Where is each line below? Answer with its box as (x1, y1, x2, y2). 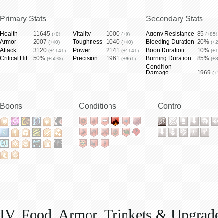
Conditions (79, 102, 116, 110)
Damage (146, 69, 169, 76)
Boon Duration (146, 47, 184, 54)
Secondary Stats (146, 15, 203, 23)
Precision (73, 55, 98, 62)
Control (158, 102, 183, 110)
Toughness (73, 38, 102, 45)
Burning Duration (146, 55, 191, 62)
